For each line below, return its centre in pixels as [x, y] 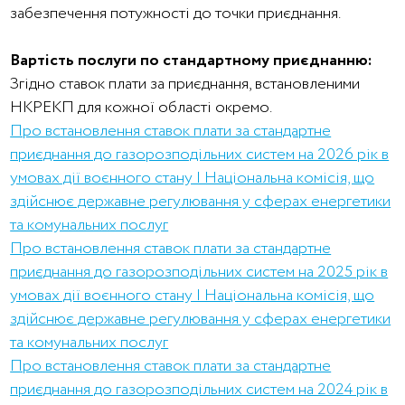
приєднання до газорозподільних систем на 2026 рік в [200, 155]
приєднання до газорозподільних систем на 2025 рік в [199, 272]
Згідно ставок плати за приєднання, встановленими [185, 84]
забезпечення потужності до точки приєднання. [176, 14]
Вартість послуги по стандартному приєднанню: [192, 61]
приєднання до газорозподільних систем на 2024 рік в [199, 390]
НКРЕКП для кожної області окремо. [141, 108]
